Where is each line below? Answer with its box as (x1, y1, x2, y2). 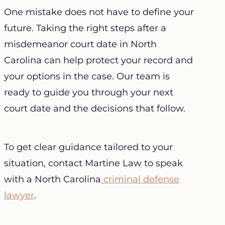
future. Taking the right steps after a (4, 22, 166, 34)
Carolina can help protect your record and (4, 54, 193, 66)
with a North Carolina (4, 173, 101, 185)
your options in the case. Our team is (4, 70, 170, 82)
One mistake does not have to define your (4, 6, 194, 18)
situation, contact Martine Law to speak (4, 157, 183, 169)
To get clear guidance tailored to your (4, 141, 173, 153)
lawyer (4, 189, 34, 201)
